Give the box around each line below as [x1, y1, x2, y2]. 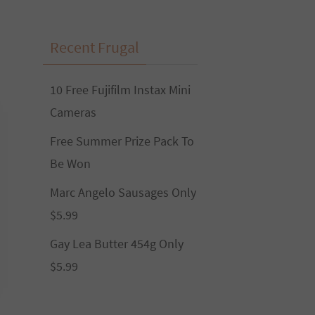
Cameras [50, 104, 96, 120]
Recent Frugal [50, 37, 139, 57]
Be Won [50, 155, 91, 172]
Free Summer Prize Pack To [50, 133, 194, 149]
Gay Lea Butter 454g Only [50, 236, 184, 252]
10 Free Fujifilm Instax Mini [50, 82, 191, 98]
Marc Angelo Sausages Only [50, 184, 196, 200]
